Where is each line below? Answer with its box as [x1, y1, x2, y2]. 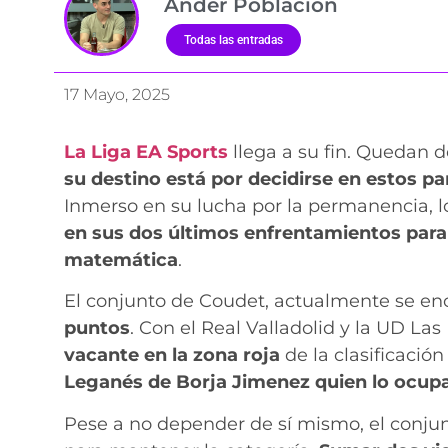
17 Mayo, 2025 [63, 85, 170, 105]
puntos [63, 317, 130, 340]
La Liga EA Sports [63, 141, 233, 164]
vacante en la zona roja [63, 344, 280, 367]
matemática [63, 249, 178, 272]
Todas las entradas [183, 33, 283, 48]
